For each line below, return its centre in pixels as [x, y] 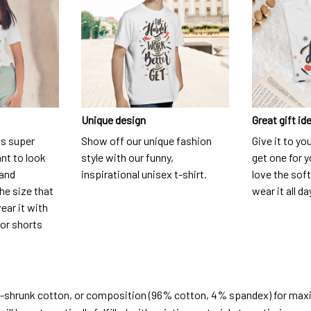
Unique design [114, 119]
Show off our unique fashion [147, 141]
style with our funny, [128, 158]
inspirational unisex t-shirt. [144, 174]
